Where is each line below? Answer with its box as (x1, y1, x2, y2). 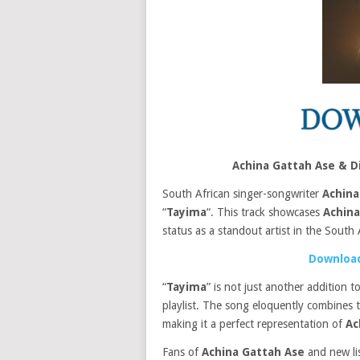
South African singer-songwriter (162, 187, 322, 200)
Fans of (162, 346, 202, 358)
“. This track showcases (207, 206, 323, 219)
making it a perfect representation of (162, 317, 346, 330)
